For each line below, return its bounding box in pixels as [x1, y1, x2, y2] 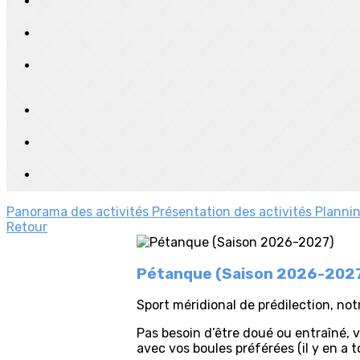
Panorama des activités [6, 204, 152, 219]
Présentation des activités [152, 204, 315, 219]
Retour [6, 219, 47, 235]
